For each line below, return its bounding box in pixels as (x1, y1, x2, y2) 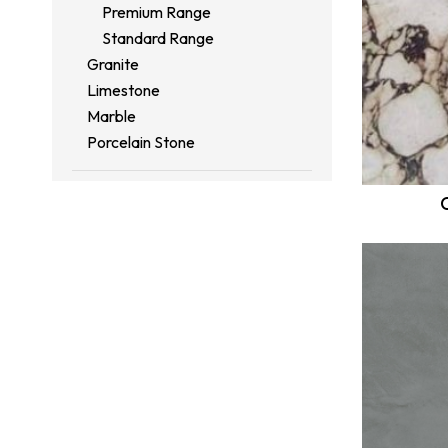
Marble (87, 105, 136, 126)
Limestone (87, 79, 160, 100)
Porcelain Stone (87, 131, 195, 152)
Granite (87, 53, 139, 74)
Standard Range (102, 27, 214, 48)
